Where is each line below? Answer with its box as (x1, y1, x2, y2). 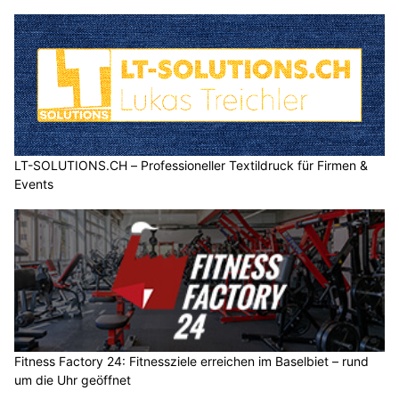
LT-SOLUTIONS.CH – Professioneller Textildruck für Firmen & (14, 158, 368, 174)
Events (14, 176, 53, 192)
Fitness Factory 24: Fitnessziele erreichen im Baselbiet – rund (14, 353, 369, 369)
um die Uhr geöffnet (14, 371, 131, 387)
